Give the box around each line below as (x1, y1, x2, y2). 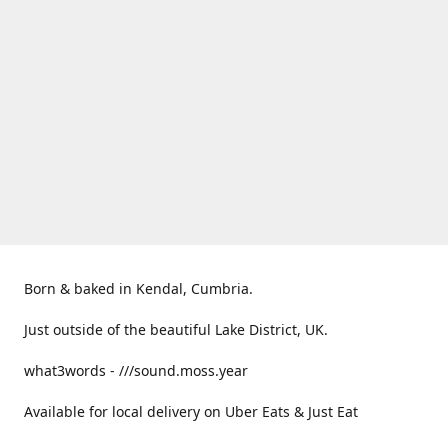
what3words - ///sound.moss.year (24, 360, 248, 380)
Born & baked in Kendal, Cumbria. (24, 278, 257, 298)
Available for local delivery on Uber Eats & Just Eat (24, 401, 358, 421)
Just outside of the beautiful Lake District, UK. (24, 319, 332, 339)
